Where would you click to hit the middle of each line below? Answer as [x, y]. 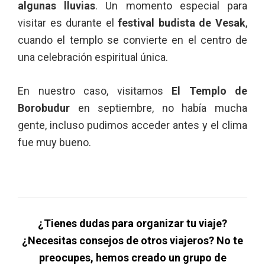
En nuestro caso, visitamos [91, 91]
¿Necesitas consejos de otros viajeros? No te [132, 241]
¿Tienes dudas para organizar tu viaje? [132, 224]
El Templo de [205, 91]
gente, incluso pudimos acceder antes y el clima [132, 125]
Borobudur [44, 108]
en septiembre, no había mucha [159, 108]
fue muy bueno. [54, 142]
